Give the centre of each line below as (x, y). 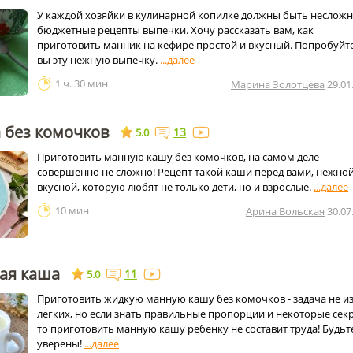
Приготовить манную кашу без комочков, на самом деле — (184, 157)
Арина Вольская (285, 211)
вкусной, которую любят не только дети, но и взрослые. (175, 187)
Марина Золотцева (278, 84)
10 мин (72, 210)
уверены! (61, 344)
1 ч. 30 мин (82, 84)
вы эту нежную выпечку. (98, 60)
